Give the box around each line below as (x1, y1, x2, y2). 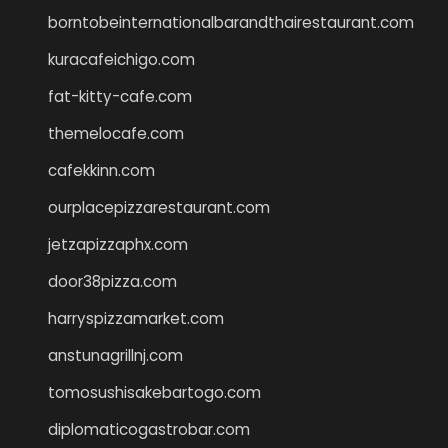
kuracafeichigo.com (48, 48, 195, 70)
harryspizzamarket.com (48, 307, 224, 329)
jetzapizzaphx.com (48, 233, 188, 255)
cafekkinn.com (48, 159, 155, 181)
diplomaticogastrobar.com (48, 418, 250, 440)
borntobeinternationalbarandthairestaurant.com (48, 11, 414, 33)
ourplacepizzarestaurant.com (48, 196, 270, 218)
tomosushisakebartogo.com (48, 381, 261, 403)
